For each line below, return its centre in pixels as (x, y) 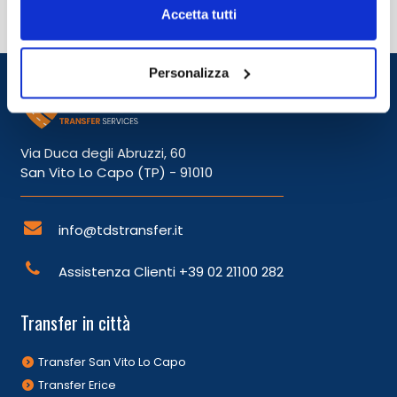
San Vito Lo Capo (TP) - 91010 (116, 172)
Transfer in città (75, 323)
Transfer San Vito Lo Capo (113, 362)
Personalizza (188, 72)
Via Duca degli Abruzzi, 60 (103, 152)
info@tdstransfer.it (121, 230)
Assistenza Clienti (117, 271)
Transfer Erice (78, 385)
